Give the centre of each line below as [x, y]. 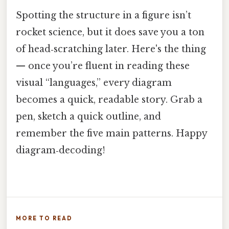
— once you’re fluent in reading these [103, 66]
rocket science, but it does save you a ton [110, 32]
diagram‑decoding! [61, 151]
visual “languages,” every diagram [94, 83]
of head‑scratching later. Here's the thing [111, 49]
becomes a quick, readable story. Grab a [109, 100]
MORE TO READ [44, 219]
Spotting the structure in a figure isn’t [104, 16]
